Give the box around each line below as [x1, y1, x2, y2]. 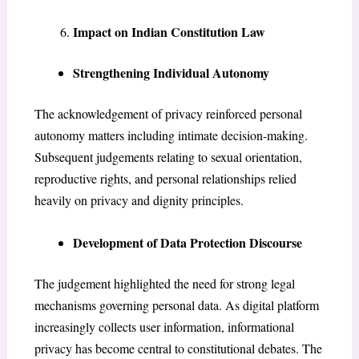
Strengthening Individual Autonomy [72, 63, 269, 83]
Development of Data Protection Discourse [72, 233, 302, 252]
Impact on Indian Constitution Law [72, 22, 265, 42]
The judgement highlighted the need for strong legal [34, 275, 295, 292]
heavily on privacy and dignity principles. [34, 192, 244, 209]
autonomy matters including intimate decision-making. [34, 127, 308, 144]
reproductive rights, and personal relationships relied [34, 170, 296, 188]
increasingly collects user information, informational [34, 318, 294, 336]
